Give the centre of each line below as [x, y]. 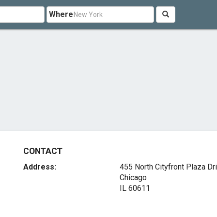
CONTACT [43, 151]
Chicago [133, 178]
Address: [40, 167]
